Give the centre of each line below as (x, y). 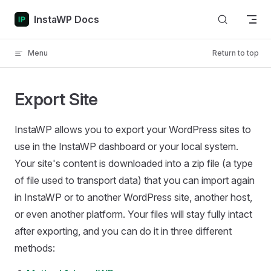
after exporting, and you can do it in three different (123, 231)
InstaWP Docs (67, 19)
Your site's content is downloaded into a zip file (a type (134, 163)
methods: (35, 248)
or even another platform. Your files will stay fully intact (133, 214)
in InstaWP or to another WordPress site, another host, (133, 197)
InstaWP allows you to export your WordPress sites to (133, 129)
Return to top (236, 53)
